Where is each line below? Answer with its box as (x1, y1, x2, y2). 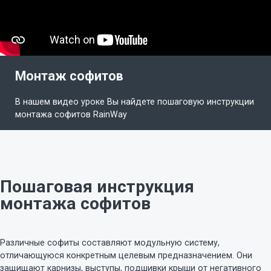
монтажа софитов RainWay (15, 109, 127, 120)
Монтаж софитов (15, 68, 123, 83)
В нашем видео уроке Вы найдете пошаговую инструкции (15, 97, 254, 107)
